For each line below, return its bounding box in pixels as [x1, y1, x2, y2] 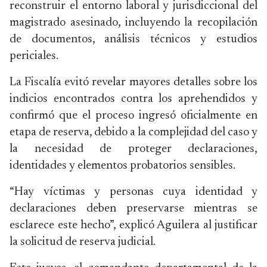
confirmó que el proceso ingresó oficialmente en [10, 110, 257, 122]
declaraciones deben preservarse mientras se [10, 203, 257, 215]
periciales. [10, 50, 58, 62]
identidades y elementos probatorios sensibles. [10, 160, 235, 172]
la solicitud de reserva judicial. [10, 236, 156, 248]
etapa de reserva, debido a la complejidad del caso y [10, 126, 257, 138]
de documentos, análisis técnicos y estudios [10, 33, 257, 45]
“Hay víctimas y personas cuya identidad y [10, 186, 257, 198]
